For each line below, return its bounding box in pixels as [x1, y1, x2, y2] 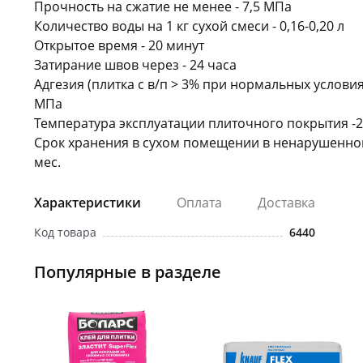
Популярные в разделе [34, 261, 221, 284]
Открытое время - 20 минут [34, 36, 204, 54]
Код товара [34, 224, 96, 241]
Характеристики [34, 193, 141, 211]
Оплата [177, 193, 222, 211]
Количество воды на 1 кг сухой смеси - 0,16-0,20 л [34, 16, 344, 35]
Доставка [258, 193, 315, 211]
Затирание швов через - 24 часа [34, 55, 237, 74]
